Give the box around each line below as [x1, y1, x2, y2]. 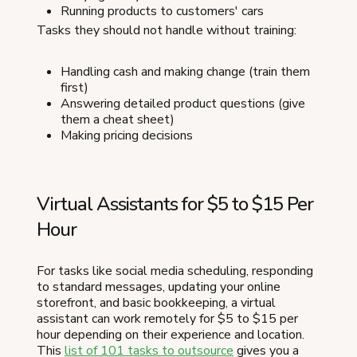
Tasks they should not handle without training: [37, 22, 296, 39]
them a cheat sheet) [61, 111, 175, 128]
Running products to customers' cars [61, 2, 264, 20]
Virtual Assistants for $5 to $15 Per [37, 191, 313, 217]
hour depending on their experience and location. [37, 326, 304, 343]
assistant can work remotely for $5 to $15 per [37, 310, 298, 328]
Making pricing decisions [61, 127, 193, 144]
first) [61, 79, 88, 96]
